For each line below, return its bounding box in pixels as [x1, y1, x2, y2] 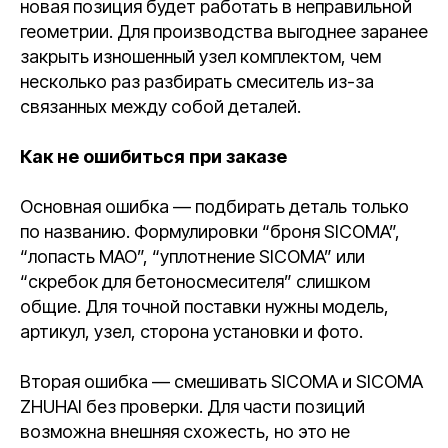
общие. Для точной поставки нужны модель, [20, 296, 389, 317]
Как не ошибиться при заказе [20, 146, 287, 167]
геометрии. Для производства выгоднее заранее [20, 21, 428, 42]
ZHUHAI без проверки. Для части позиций [20, 396, 365, 417]
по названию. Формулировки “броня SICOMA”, [20, 221, 400, 242]
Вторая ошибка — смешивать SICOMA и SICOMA [20, 371, 423, 392]
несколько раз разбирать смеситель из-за [20, 71, 374, 92]
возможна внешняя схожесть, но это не [20, 421, 350, 442]
